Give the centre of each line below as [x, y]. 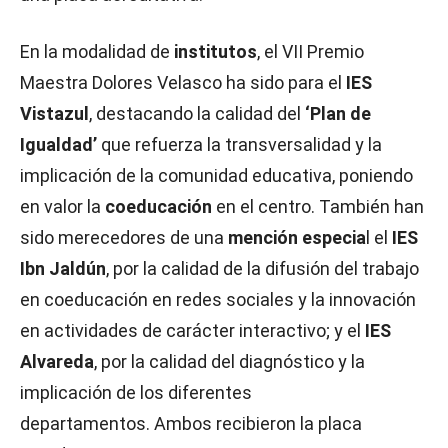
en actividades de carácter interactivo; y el [192, 330]
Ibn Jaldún [63, 268]
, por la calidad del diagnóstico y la [229, 361]
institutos [215, 51]
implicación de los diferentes [136, 392]
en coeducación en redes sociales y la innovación [218, 299]
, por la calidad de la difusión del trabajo [262, 268]
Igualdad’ [60, 144]
